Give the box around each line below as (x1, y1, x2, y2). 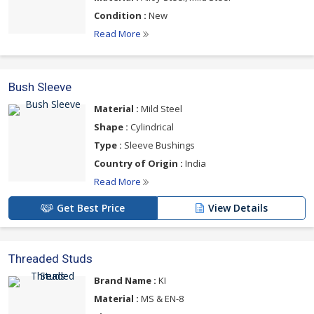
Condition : (94, 8, 146, 22)
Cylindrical (128, 120, 174, 133)
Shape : (94, 120, 128, 133)
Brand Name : (94, 273, 156, 287)
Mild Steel (139, 102, 182, 115)
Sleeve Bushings (122, 138, 195, 151)
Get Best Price (57, 200, 125, 214)
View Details (208, 200, 268, 214)
